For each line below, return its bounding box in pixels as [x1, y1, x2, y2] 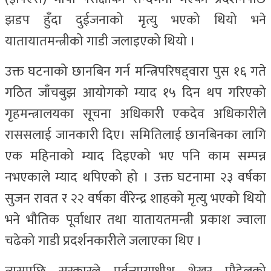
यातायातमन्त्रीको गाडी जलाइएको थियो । [5, 30, 198, 53]
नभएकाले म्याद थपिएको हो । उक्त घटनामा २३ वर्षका [5, 166, 266, 189]
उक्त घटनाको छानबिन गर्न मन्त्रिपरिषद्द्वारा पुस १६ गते [5, 60, 266, 83]
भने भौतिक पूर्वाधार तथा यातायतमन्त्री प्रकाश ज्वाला [5, 209, 266, 232]
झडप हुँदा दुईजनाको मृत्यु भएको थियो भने [5, 9, 266, 32]
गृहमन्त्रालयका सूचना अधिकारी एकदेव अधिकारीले [5, 103, 266, 126]
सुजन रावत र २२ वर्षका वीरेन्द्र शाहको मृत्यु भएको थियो [5, 188, 266, 211]
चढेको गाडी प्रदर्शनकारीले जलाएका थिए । [5, 230, 205, 253]
